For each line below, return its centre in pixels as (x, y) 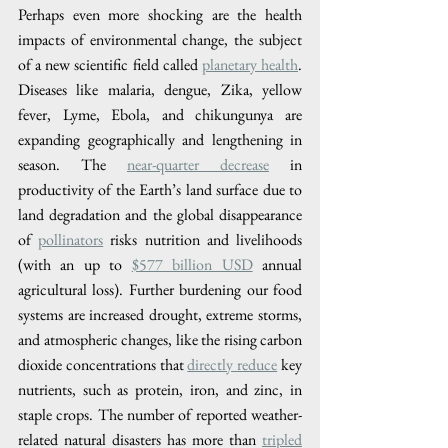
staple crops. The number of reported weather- (160, 414)
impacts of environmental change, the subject (160, 39)
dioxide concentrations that (103, 364)
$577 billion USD (192, 264)
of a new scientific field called (110, 64)
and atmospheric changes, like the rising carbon (160, 339)
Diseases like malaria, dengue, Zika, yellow (160, 89)
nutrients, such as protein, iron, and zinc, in (160, 389)
